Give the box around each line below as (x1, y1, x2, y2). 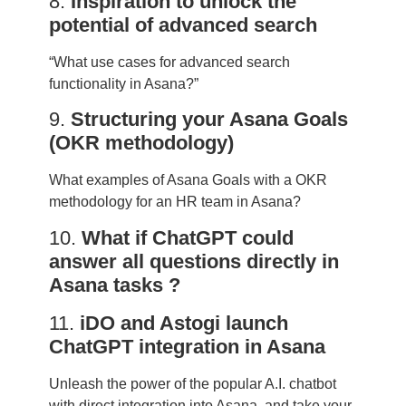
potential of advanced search (48, 13, 317, 36)
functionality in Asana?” (48, 75, 198, 92)
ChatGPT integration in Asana (48, 334, 325, 358)
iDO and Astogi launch (79, 311, 288, 334)
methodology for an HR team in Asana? (48, 194, 301, 210)
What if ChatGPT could (81, 226, 294, 249)
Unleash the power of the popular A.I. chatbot (48, 375, 336, 391)
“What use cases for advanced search (48, 53, 290, 70)
